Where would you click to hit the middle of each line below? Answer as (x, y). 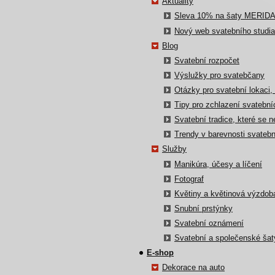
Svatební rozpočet (207, 60)
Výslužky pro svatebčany (219, 75)
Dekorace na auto (193, 268)
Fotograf (189, 179)
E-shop (160, 253)
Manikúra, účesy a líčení (218, 164)
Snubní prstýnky (203, 208)
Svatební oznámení (209, 223)
